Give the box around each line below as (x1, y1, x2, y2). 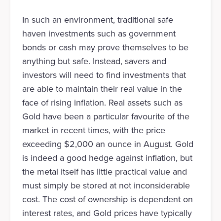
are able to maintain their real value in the (22, 82, 182, 96)
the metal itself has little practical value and (22, 165, 187, 179)
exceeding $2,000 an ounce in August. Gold (22, 138, 193, 151)
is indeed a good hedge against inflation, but (22, 151, 192, 165)
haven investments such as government (22, 27, 176, 40)
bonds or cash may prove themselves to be (22, 41, 188, 54)
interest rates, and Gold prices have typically (22, 207, 192, 220)
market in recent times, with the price (22, 124, 165, 137)
